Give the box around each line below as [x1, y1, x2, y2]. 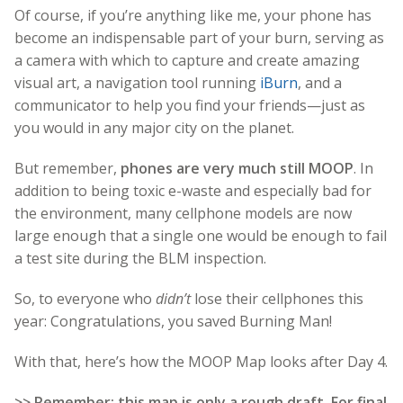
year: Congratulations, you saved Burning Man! [14, 310, 332, 331]
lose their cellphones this [191, 288, 363, 309]
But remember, [14, 157, 121, 178]
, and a [298, 72, 342, 93]
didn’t [156, 288, 191, 309]
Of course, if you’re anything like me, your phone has [14, 4, 372, 25]
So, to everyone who [14, 288, 156, 309]
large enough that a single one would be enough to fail [14, 225, 387, 246]
